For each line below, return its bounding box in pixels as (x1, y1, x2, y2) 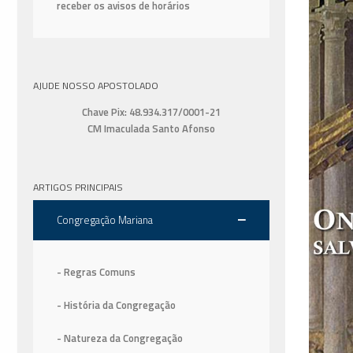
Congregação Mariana (57, 212, 153, 229)
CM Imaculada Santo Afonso (87, 121, 215, 137)
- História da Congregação (57, 297, 176, 314)
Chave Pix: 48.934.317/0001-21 (82, 104, 221, 121)
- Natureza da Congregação (57, 330, 183, 347)
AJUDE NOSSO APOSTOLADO (33, 77, 158, 93)
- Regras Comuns (57, 264, 136, 281)
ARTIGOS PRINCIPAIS (33, 180, 123, 195)
